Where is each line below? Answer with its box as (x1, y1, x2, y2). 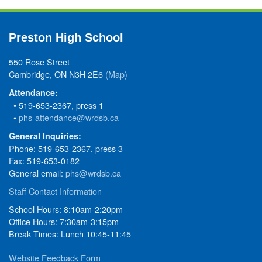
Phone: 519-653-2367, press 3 (9, 142, 123, 154)
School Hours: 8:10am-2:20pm (9, 202, 123, 215)
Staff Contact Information (9, 184, 102, 197)
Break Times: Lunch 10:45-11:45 (9, 227, 131, 240)
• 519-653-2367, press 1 (9, 98, 104, 111)
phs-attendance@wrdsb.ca (19, 111, 119, 123)
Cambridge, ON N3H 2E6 (9, 67, 105, 80)
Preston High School (9, 30, 123, 44)
